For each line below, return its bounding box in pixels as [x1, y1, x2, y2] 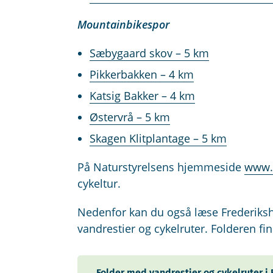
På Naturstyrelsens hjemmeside [77, 160, 244, 175]
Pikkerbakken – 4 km [89, 67, 194, 82]
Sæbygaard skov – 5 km [89, 46, 209, 61]
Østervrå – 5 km [89, 110, 170, 125]
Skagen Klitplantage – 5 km [89, 131, 227, 146]
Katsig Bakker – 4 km [89, 88, 195, 104]
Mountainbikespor [77, 17, 169, 32]
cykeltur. [77, 176, 124, 191]
